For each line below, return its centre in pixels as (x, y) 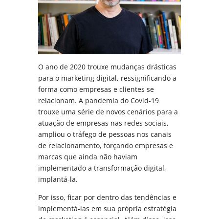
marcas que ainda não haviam (88, 156)
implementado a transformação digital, (102, 168)
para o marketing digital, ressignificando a (108, 78)
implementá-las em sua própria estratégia (108, 208)
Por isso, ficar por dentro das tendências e (108, 197)
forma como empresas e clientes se (96, 89)
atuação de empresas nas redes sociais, (104, 123)
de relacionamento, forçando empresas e (106, 145)
